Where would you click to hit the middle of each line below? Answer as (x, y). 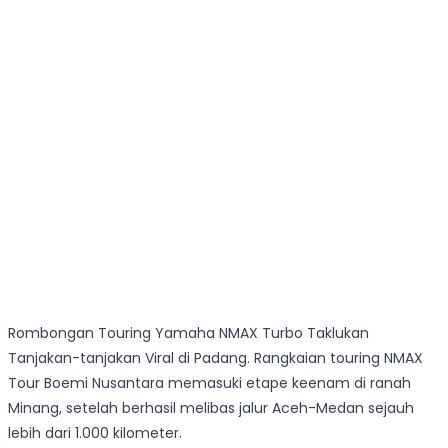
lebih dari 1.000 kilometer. (95, 433)
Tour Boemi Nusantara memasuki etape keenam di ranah (209, 383)
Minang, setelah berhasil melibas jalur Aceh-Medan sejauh (211, 408)
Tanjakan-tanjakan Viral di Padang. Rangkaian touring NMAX (215, 358)
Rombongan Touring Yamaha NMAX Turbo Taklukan (188, 333)
